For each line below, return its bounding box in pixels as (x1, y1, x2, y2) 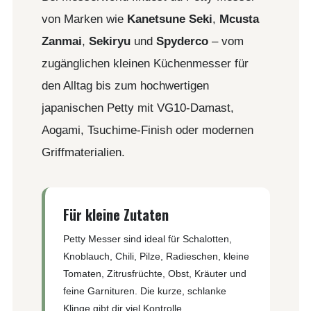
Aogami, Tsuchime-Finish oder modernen (41, 123, 253, 137)
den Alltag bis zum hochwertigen (41, 78, 209, 92)
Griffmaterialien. (41, 145, 125, 159)
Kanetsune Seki (126, 12, 212, 26)
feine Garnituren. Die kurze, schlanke (62, 285, 226, 296)
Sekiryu (88, 34, 131, 48)
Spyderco (155, 34, 208, 48)
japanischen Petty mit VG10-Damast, (41, 101, 234, 115)
